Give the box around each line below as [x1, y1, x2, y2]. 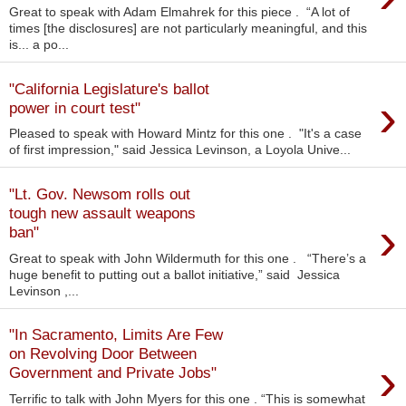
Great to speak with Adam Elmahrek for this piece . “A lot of [9, 5, 350, 20]
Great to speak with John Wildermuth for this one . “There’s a [9, 250, 366, 266]
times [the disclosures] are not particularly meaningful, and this [9, 21, 367, 36]
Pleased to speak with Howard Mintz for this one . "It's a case [9, 126, 362, 141]
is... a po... [9, 37, 69, 53]
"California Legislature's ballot [9, 79, 209, 98]
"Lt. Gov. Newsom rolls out [9, 184, 190, 203]
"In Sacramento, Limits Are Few [9, 325, 223, 344]
